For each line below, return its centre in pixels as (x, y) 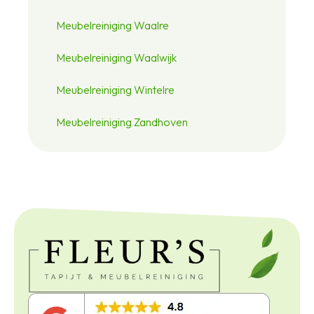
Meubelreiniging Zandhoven (122, 122)
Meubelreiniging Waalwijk (116, 57)
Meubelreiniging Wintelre (115, 89)
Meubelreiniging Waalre (112, 25)
